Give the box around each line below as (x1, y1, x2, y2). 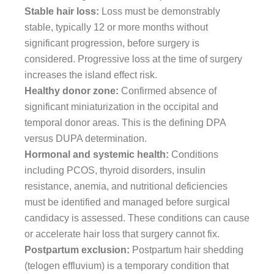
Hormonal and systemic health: (24, 149, 169, 160)
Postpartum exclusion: (24, 244, 130, 255)
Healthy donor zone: (24, 85, 119, 96)
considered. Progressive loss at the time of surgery (24, 53, 242, 64)
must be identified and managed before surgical (24, 196, 230, 207)
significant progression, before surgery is (24, 37, 199, 48)
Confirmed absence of (119, 85, 217, 96)
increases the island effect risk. (24, 69, 157, 80)
